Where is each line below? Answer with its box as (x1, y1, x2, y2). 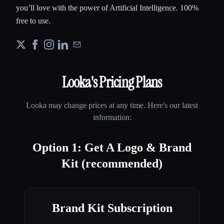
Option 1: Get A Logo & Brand (32, 140, 191, 154)
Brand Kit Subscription (51, 201, 172, 214)
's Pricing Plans (90, 72, 162, 92)
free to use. (16, 16, 50, 25)
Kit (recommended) (61, 156, 162, 170)
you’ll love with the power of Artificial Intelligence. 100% (16, 3, 198, 12)
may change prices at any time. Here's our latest (46, 100, 198, 109)
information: (92, 112, 131, 121)
